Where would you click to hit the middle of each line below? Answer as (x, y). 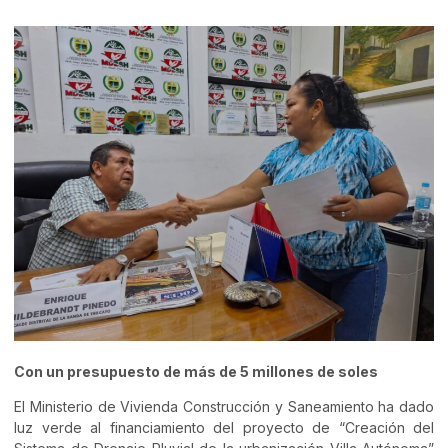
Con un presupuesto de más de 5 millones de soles (196, 371)
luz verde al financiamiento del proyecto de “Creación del (224, 428)
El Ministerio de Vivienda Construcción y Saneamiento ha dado (224, 407)
